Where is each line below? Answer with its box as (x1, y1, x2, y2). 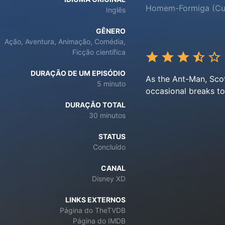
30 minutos (89, 111, 126, 120)
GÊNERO (96, 27, 126, 35)
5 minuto (97, 79, 126, 88)
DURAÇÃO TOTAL (65, 100, 126, 109)
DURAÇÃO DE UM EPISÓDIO (31, 69, 126, 77)
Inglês (106, 6, 126, 14)
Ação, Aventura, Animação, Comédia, (5, 37, 126, 46)
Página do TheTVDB (60, 206, 126, 214)
